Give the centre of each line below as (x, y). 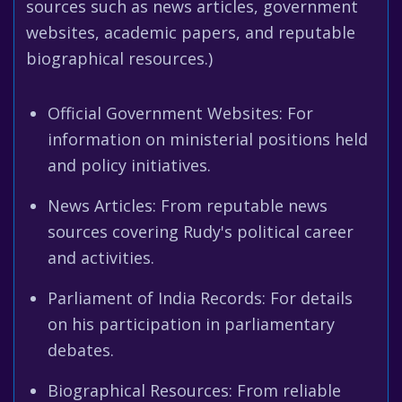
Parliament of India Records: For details (200, 298)
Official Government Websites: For (180, 113)
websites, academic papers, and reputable (191, 32)
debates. (81, 350)
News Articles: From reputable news (188, 205)
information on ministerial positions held (208, 139)
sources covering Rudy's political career (201, 232)
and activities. (101, 258)
